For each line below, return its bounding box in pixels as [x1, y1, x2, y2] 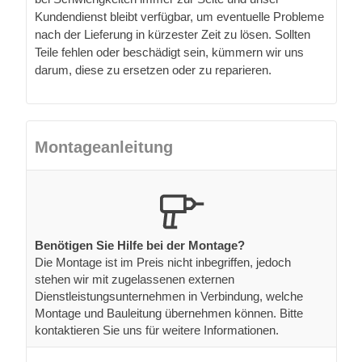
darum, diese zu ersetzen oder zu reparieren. [35, 63, 271, 78]
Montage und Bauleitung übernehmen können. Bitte [35, 306, 303, 321]
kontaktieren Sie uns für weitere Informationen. [35, 323, 279, 338]
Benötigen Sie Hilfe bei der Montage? [35, 238, 245, 253]
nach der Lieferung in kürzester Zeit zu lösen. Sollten [35, 27, 310, 42]
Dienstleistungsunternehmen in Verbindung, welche [35, 289, 303, 304]
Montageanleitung [35, 138, 173, 157]
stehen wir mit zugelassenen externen [35, 272, 234, 287]
